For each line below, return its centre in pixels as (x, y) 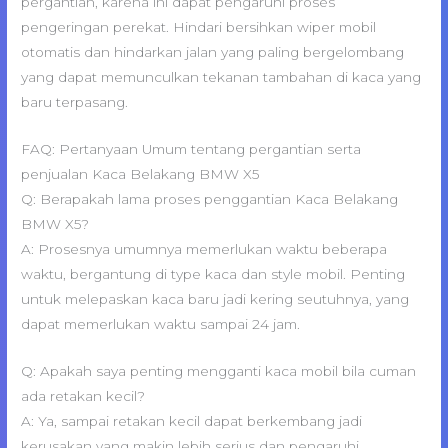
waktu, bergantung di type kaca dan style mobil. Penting (213, 274)
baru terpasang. (75, 102)
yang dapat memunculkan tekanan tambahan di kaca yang (221, 77)
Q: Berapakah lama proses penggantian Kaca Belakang (210, 199)
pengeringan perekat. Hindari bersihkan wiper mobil (199, 27)
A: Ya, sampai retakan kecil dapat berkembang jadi (192, 421)
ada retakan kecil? (83, 396)
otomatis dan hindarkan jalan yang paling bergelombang (213, 52)
